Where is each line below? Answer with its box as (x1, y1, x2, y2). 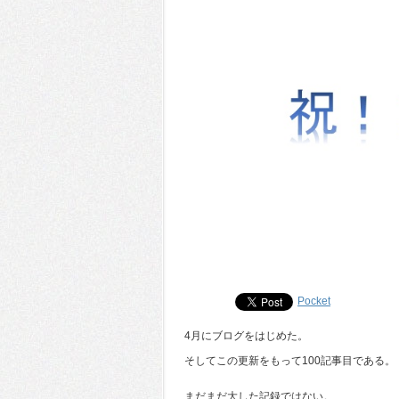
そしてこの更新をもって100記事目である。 (184, 354, 395, 367)
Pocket (297, 295, 330, 307)
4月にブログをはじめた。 (184, 330, 308, 342)
